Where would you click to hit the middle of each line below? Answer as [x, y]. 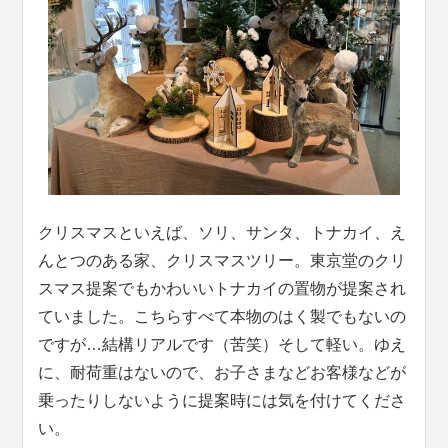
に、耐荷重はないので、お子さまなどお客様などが [222, 373]
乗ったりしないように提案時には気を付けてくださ [222, 401]
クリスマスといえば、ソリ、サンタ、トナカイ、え [222, 233]
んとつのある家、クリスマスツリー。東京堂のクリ [222, 261]
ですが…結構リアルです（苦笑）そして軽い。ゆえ [222, 345]
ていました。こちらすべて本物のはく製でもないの [222, 317]
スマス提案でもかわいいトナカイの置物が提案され [222, 289]
